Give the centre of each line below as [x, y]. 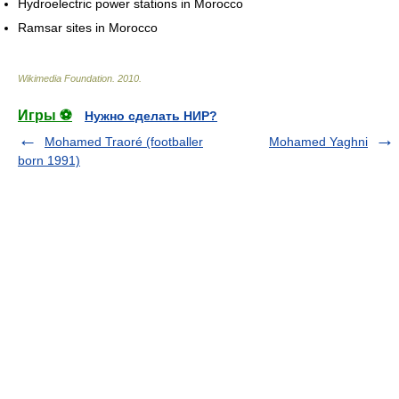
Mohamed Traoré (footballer [124, 142]
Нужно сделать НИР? [151, 116]
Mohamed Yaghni [318, 142]
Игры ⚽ [45, 116]
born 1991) [49, 161]
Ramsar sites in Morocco [88, 28]
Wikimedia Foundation [65, 79]
